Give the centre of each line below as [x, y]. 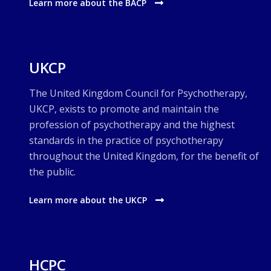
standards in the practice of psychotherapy [126, 140]
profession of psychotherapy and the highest [132, 125]
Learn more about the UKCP [89, 200]
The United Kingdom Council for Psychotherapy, [138, 93]
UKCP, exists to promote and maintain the [124, 109]
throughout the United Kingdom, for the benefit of [144, 156]
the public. [52, 172]
